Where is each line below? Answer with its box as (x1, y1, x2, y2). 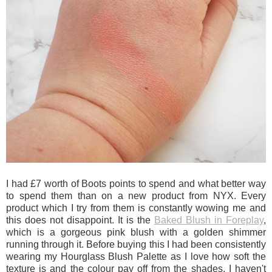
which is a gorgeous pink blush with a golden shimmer (6, 226, 266, 237)
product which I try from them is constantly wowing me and (6, 202, 266, 213)
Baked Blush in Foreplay (154, 214, 263, 225)
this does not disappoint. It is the (6, 214, 154, 225)
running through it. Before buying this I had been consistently (6, 239, 266, 250)
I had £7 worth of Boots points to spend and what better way (6, 178, 266, 189)
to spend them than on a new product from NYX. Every (6, 190, 266, 201)
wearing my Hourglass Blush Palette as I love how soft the (6, 251, 266, 262)
